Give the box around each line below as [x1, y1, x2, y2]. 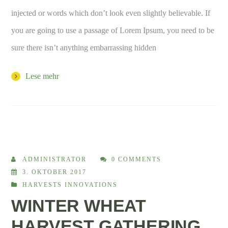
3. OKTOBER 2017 [22, 168, 87, 176]
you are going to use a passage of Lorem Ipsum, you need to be [11, 25, 215, 35]
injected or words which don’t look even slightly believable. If [11, 8, 211, 17]
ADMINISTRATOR [22, 155, 87, 163]
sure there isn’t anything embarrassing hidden [11, 43, 157, 52]
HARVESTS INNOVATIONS [22, 181, 118, 188]
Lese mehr [25, 71, 60, 80]
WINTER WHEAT [11, 195, 147, 215]
